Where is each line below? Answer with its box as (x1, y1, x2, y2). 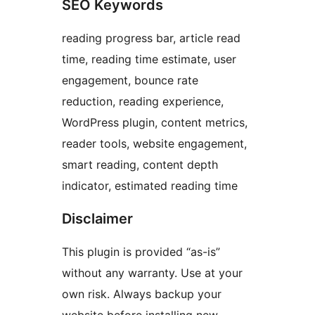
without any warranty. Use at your (62, 266, 243, 281)
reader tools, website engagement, (62, 136, 247, 151)
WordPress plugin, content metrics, (62, 115, 247, 130)
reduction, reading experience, (62, 94, 224, 109)
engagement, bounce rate (62, 73, 198, 88)
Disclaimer (62, 210, 133, 228)
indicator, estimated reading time (62, 179, 238, 193)
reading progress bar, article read (62, 31, 240, 46)
